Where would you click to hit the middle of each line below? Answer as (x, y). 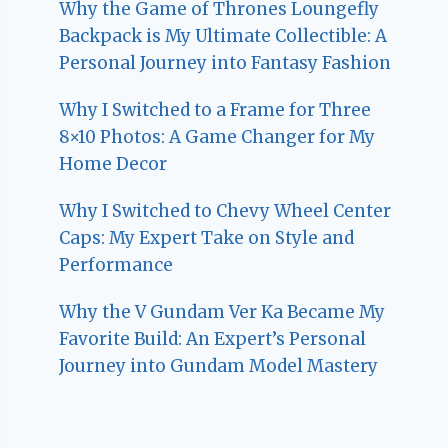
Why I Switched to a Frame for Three (215, 110)
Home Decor (113, 164)
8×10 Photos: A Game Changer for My (217, 137)
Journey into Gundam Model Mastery (219, 366)
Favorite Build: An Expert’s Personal (213, 339)
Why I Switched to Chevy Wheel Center (225, 211)
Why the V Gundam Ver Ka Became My (222, 312)
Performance (116, 265)
